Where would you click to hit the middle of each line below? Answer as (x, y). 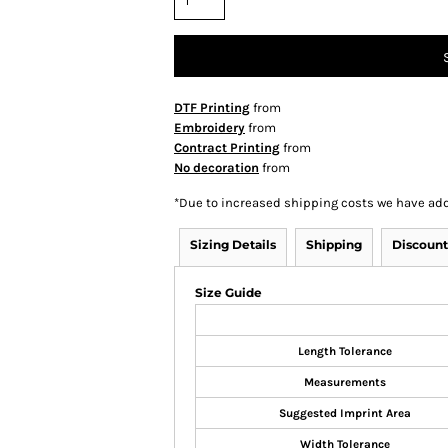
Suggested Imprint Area (344, 413)
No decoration (216, 168)
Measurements (344, 382)
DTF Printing (212, 108)
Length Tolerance (344, 351)
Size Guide (228, 293)
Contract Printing (227, 148)
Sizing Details (233, 245)
